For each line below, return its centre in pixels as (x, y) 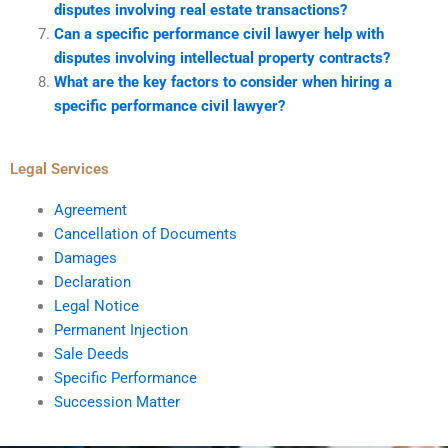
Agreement (90, 210)
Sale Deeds (91, 354)
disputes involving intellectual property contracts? (221, 58)
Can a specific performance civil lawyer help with (218, 34)
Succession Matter (116, 402)
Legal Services (59, 169)
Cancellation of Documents (145, 234)
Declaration (92, 282)
